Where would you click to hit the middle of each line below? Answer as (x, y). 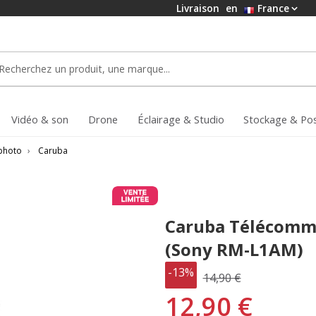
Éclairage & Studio (181, 120)
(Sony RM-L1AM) (234, 249)
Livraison (199, 8)
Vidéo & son (40, 120)
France (272, 8)
